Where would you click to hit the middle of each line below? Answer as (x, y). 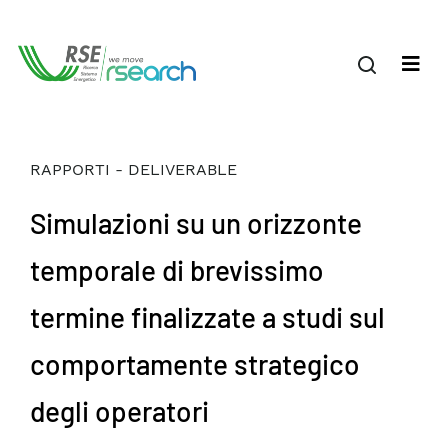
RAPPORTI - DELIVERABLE (133, 169)
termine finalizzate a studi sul (207, 317)
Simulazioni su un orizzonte (196, 223)
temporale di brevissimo (177, 270)
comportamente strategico (195, 364)
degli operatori (119, 411)
